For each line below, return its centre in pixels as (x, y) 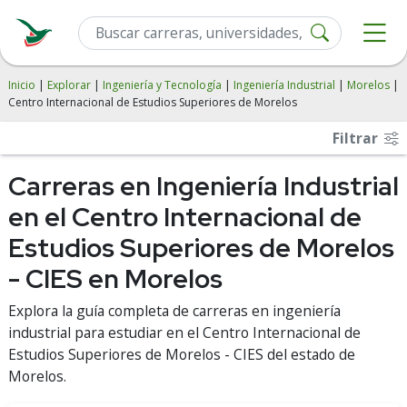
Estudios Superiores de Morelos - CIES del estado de (182, 354)
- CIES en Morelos (115, 279)
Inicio (22, 85)
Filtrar (357, 138)
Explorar (69, 85)
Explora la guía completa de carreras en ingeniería (174, 311)
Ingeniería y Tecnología (162, 85)
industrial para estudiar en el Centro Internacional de (184, 333)
